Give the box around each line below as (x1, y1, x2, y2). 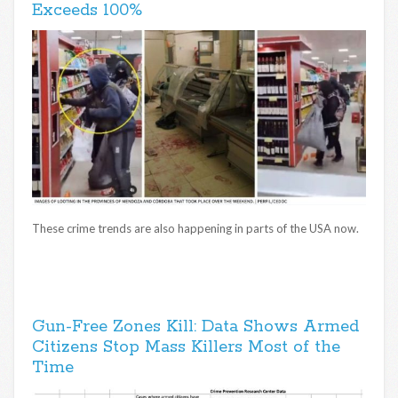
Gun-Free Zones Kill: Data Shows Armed (32, 316, 359, 338)
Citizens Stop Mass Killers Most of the (32, 337, 340, 359)
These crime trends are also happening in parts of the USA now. (32, 221, 359, 236)
